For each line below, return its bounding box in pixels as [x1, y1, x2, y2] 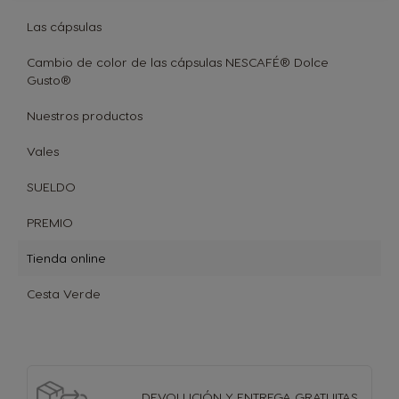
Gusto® [27, 72, 71, 87]
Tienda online [27, 250, 106, 265]
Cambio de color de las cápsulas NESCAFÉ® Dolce [27, 54, 329, 69]
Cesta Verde [27, 286, 101, 301]
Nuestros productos [27, 108, 142, 123]
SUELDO [27, 179, 76, 194]
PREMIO [27, 215, 73, 230]
